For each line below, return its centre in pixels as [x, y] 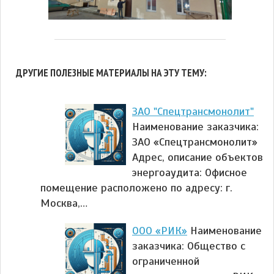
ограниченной [166, 261]
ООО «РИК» [160, 230]
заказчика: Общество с [189, 246]
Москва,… [64, 203]
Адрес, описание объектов [198, 157]
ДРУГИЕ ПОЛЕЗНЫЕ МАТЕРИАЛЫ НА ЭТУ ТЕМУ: [111, 73]
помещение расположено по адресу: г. [136, 187]
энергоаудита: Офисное [190, 172]
